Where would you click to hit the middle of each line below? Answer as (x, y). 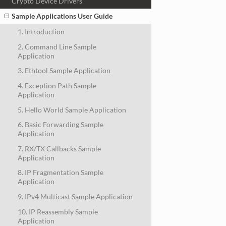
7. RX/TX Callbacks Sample (59, 148)
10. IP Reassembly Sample (58, 211)
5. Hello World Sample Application (72, 109)
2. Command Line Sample (57, 46)
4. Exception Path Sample (57, 85)
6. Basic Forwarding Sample (60, 125)
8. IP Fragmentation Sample (60, 173)
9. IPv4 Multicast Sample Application (75, 196)
